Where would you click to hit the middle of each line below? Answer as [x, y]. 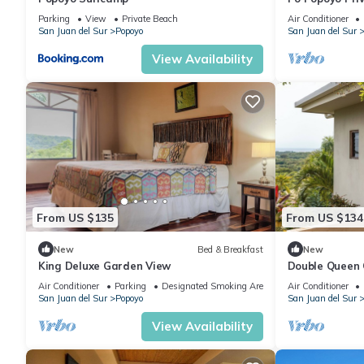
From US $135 [75, 217]
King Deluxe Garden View [105, 266]
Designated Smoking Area [215, 286]
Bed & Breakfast [230, 249]
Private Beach [150, 19]
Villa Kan [311, 13]
